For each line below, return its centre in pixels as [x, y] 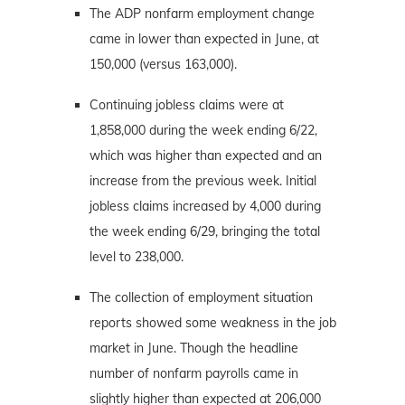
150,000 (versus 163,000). [163, 64]
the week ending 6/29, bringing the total [205, 231]
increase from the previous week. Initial [203, 180]
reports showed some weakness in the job [213, 322]
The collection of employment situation [201, 297]
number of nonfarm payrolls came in [194, 373]
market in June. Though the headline [194, 348]
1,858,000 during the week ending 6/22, [203, 130]
